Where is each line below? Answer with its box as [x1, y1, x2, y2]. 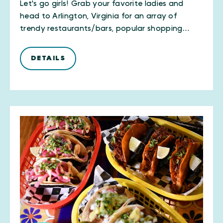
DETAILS [31, 54, 65, 62]
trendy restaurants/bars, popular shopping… [20, 24, 190, 32]
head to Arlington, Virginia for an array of [20, 12, 178, 20]
